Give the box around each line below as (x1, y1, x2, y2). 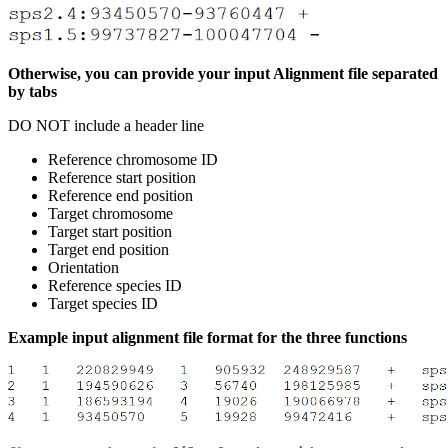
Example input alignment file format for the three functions (8, 328, 407, 346)
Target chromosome (48, 204, 173, 222)
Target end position (48, 240, 169, 258)
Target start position (48, 222, 172, 240)
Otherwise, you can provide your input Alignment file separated (8, 64, 438, 82)
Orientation (48, 258, 119, 276)
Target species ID (48, 294, 158, 312)
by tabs (8, 82, 57, 100)
